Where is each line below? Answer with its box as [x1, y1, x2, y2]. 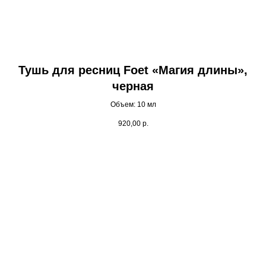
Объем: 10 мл [110, 100, 156, 109]
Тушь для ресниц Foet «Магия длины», [18, 64, 248, 77]
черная [112, 80, 154, 93]
